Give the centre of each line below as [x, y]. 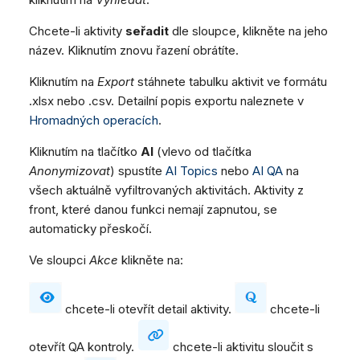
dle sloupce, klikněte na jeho [248, 31]
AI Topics [192, 171]
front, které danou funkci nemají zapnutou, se [153, 210]
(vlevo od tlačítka [202, 152]
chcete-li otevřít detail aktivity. [148, 309]
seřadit [147, 31]
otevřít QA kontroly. [83, 347]
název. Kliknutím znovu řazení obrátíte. [134, 51]
